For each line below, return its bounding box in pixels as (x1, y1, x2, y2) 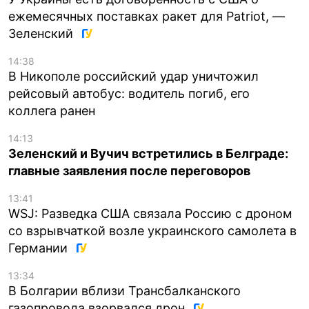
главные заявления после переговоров (8, 163, 250, 179)
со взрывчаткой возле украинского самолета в (8, 223, 297, 239)
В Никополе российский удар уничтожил (8, 69, 259, 84)
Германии (8, 241, 71, 256)
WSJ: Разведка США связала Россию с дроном (8, 206, 292, 221)
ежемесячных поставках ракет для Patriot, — (8, 9, 285, 24)
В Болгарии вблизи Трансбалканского (8, 283, 241, 299)
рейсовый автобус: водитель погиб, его (8, 86, 250, 101)
